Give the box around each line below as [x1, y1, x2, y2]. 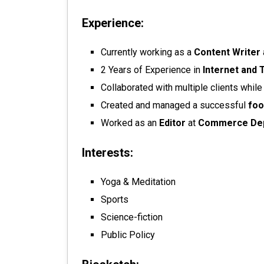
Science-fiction [101, 212, 163, 223]
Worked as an [101, 117, 159, 128]
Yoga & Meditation [101, 176, 176, 187]
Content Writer [194, 47, 260, 58]
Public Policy [101, 229, 155, 240]
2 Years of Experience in [101, 64, 203, 75]
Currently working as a [101, 47, 194, 58]
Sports [101, 194, 128, 205]
